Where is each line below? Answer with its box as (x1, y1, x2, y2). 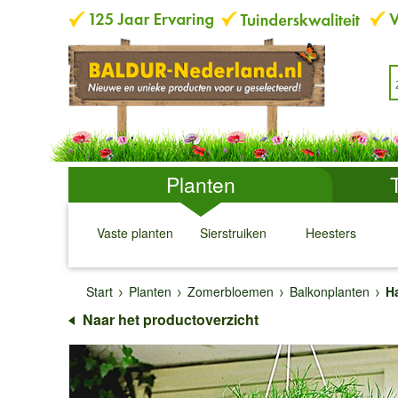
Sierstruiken (199, 224, 267, 242)
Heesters (305, 224, 356, 242)
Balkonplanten (290, 283, 370, 300)
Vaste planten (97, 224, 173, 242)
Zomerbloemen (187, 283, 274, 300)
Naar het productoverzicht (83, 309, 259, 330)
